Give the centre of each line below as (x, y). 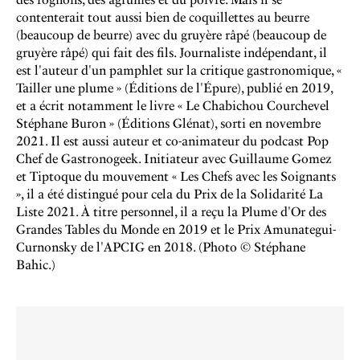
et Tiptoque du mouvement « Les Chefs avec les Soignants (176, 176)
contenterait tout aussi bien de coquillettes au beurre (163, 17)
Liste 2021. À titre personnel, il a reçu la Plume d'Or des (171, 212)
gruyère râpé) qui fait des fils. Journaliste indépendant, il (172, 53)
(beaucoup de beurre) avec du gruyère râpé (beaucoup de (171, 35)
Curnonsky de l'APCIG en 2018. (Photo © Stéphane (161, 247)
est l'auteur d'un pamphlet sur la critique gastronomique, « (179, 70)
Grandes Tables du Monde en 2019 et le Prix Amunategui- (176, 229)
